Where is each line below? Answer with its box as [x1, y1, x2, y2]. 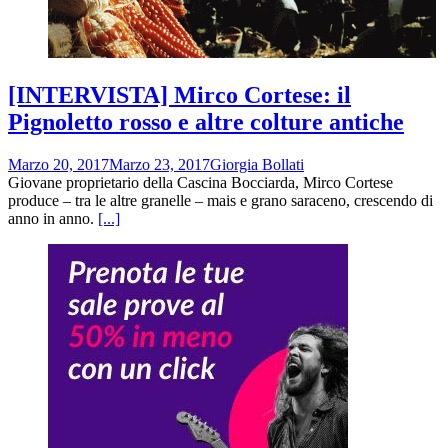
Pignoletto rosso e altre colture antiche [8, 108, 404, 135]
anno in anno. [8, 209, 98, 227]
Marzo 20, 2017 [8, 155, 109, 173]
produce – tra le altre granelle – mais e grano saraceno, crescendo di [8, 191, 433, 209]
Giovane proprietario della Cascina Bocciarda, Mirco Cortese [8, 173, 393, 191]
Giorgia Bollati [210, 155, 304, 173]
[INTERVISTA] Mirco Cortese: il [8, 81, 351, 108]
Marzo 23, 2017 [109, 155, 210, 173]
